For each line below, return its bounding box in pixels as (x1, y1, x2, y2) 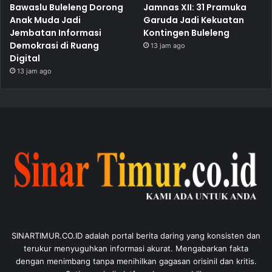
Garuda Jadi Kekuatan (143, 13, 245, 26)
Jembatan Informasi (10, 26, 101, 39)
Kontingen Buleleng (143, 26, 230, 39)
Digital (10, 52, 40, 64)
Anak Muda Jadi (10, 13, 81, 26)
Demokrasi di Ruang (10, 39, 99, 52)
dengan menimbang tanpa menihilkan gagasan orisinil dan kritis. (15, 256, 257, 267)
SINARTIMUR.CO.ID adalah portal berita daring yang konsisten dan (12, 231, 260, 241)
